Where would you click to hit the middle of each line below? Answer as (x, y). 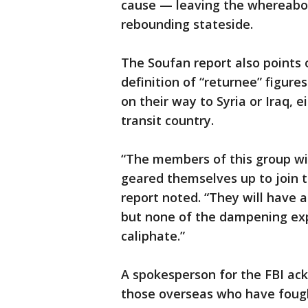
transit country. (167, 121)
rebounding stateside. (187, 24)
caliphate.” (153, 236)
